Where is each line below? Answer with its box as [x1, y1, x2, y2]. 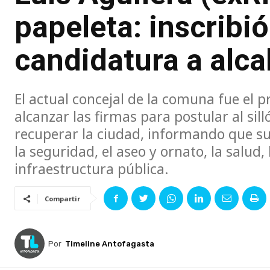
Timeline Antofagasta [65, 239, 154, 248]
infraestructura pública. [14, 159, 169, 179]
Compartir [45, 194, 80, 204]
